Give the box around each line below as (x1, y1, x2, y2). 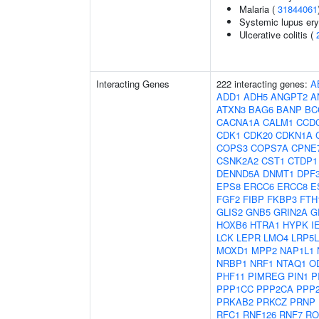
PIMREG (248, 269, 285, 283)
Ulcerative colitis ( (239, 28, 316, 41)
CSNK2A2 (216, 154, 258, 167)
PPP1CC (216, 282, 253, 296)
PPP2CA (256, 282, 293, 296)
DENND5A (216, 167, 260, 180)
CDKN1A (276, 128, 313, 142)
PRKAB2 (216, 295, 253, 308)
